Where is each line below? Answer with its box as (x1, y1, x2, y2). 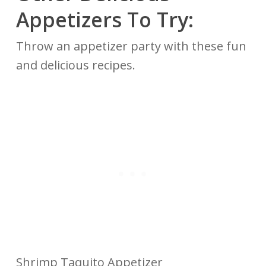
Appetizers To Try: (15, 6, 194, 34)
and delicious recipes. (15, 57, 138, 74)
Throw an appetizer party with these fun (15, 38, 246, 55)
